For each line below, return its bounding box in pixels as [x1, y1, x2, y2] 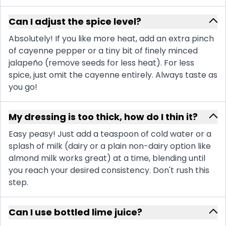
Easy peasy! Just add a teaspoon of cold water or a [9, 128, 211, 140]
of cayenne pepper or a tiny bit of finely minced [9, 45, 198, 57]
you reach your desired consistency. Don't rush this [9, 164, 209, 177]
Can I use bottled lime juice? [9, 206, 142, 219]
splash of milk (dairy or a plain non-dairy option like [9, 140, 211, 152]
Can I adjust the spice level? [9, 15, 141, 28]
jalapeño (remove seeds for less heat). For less [9, 57, 194, 69]
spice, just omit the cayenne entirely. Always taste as [9, 69, 217, 81]
